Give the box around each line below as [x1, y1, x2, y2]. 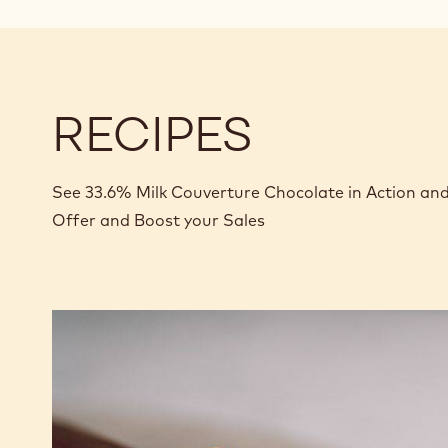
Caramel [52, 311, 119, 332]
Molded [52, 359, 110, 380]
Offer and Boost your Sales [52, 209, 265, 230]
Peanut [52, 335, 109, 356]
